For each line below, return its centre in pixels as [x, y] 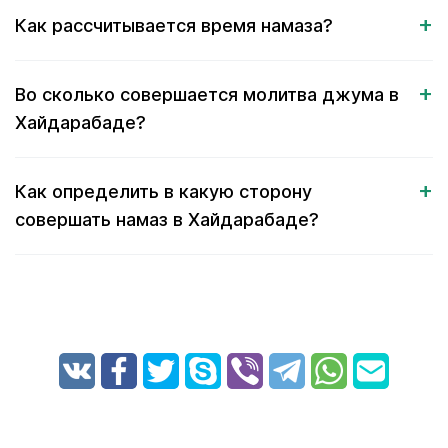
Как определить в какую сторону [163, 191]
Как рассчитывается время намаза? [174, 25]
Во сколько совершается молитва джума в [207, 94]
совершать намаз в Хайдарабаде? [167, 219]
